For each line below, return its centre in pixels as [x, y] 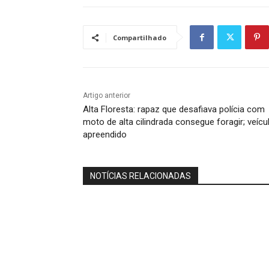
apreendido [105, 135]
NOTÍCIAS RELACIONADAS [141, 176]
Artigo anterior [107, 96]
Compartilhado [140, 38]
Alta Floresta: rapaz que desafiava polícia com [174, 110]
